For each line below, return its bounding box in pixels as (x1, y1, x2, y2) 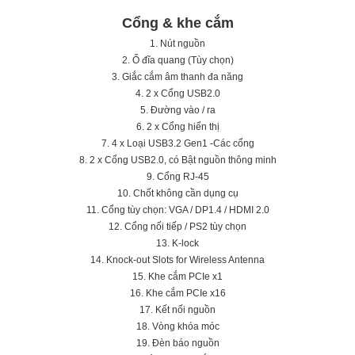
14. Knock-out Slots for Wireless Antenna (90, 254, 265, 265)
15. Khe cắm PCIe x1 (132, 271, 223, 282)
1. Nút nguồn (150, 38, 205, 49)
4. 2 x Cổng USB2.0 (135, 88, 220, 99)
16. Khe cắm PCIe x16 (129, 288, 226, 299)
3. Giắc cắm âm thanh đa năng (112, 71, 243, 82)
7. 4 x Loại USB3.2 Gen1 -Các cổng (101, 138, 254, 149)
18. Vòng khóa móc (136, 321, 219, 332)
